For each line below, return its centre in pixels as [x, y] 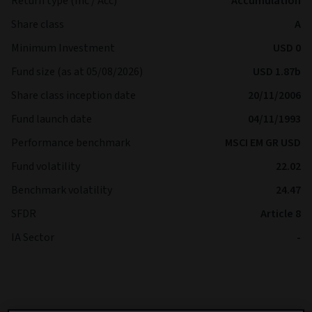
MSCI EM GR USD [263, 143]
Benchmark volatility [62, 190]
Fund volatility [46, 166]
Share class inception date [73, 95]
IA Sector [33, 237]
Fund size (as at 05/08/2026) [77, 72]
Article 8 [281, 214]
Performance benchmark [71, 143]
